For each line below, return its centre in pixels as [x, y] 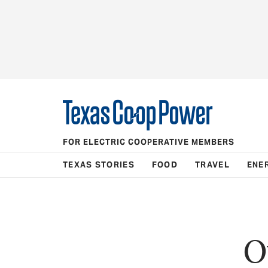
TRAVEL [212, 165]
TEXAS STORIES [99, 165]
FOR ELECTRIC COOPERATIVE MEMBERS [149, 142]
